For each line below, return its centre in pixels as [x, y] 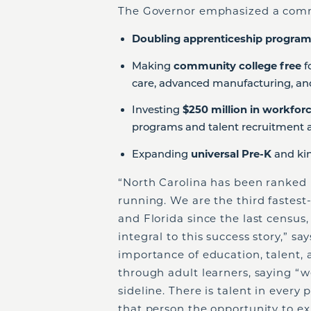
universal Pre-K [231, 154]
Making [153, 66]
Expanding [161, 154]
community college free [237, 66]
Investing [157, 110]
